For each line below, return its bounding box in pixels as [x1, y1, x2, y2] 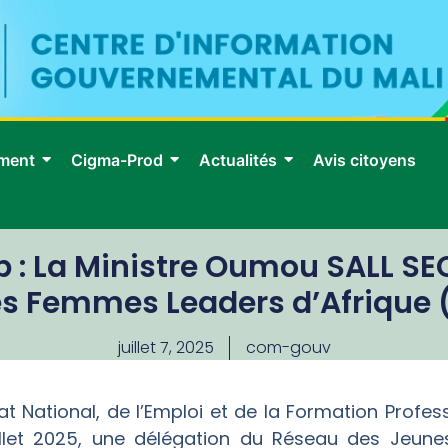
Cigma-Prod [71, 150, 163, 171]
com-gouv [245, 336, 331, 360]
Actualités [199, 150, 277, 171]
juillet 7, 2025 [117, 336, 214, 360]
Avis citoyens [313, 150, 416, 171]
